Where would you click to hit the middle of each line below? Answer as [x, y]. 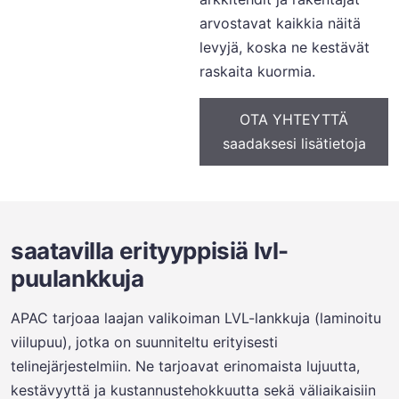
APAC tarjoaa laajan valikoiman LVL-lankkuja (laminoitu [196, 318]
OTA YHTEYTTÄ [294, 119]
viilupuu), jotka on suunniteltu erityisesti [144, 342]
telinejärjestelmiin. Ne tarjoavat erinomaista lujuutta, [185, 366]
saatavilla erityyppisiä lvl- [150, 251]
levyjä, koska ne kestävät [285, 47]
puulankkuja [77, 278]
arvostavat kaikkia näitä [280, 23]
